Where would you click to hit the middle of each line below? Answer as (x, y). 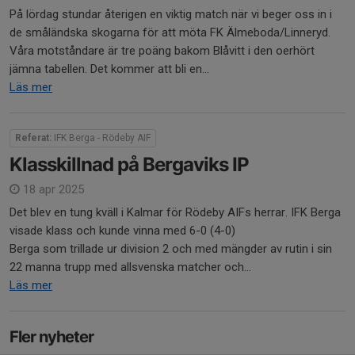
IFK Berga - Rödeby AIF (101, 138)
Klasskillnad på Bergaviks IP (129, 165)
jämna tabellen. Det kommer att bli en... (109, 69)
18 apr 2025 (52, 190)
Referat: (33, 138)
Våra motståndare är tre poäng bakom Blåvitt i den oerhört (162, 51)
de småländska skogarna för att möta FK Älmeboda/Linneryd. (170, 33)
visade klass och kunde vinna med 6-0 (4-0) (122, 231)
